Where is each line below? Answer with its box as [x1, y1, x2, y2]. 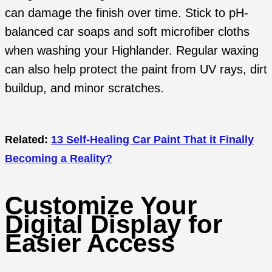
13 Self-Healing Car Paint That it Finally [51, 132, 254, 146]
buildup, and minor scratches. [5, 81, 164, 95]
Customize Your [5, 191, 197, 220]
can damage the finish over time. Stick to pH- [5, 6, 248, 20]
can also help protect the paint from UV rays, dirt [5, 63, 267, 76]
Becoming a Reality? [5, 151, 112, 165]
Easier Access [5, 229, 175, 258]
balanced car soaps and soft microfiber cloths [5, 25, 250, 39]
